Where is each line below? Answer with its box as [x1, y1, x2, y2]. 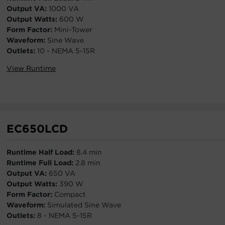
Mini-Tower [54, 26, 92, 34]
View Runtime [7, 64, 56, 72]
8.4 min [76, 148, 102, 156]
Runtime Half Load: [7, 148, 76, 156]
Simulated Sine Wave [47, 201, 121, 209]
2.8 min [75, 159, 100, 167]
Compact [54, 190, 86, 198]
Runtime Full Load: [7, 159, 75, 167]
